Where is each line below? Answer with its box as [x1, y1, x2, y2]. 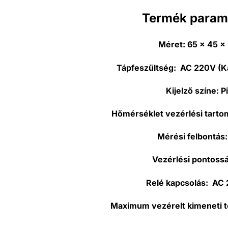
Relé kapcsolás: [146, 177, 208, 188]
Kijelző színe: [166, 85, 221, 96]
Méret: [158, 39, 187, 50]
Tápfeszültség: [117, 62, 176, 73]
